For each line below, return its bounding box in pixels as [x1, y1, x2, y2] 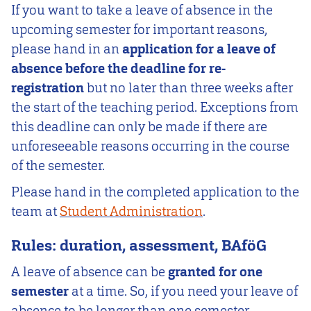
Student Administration [60, 202, 203, 220]
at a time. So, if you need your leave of [72, 283, 298, 301]
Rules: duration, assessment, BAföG [11, 235, 267, 256]
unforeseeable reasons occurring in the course [11, 137, 289, 155]
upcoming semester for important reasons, [11, 21, 267, 39]
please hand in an [11, 40, 122, 58]
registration [11, 79, 87, 97]
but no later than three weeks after [87, 79, 293, 97]
